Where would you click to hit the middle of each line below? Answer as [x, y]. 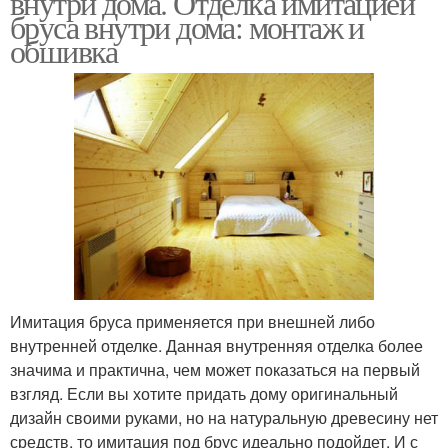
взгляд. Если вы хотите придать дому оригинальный [204, 393]
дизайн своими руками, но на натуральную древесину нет [224, 417]
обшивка [64, 50]
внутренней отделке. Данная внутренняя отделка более [216, 345]
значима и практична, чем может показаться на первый [215, 369]
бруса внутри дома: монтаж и [187, 26]
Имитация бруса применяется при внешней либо [192, 321]
